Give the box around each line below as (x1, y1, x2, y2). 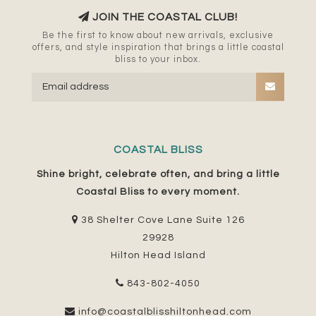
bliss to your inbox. (115, 55, 201, 65)
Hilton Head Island (110, 250, 206, 261)
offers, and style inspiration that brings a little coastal (32, 43, 284, 53)
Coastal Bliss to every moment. (76, 187, 240, 197)
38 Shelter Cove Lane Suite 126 (78, 215, 245, 226)
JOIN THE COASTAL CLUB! (90, 11, 238, 23)
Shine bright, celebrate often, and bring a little (36, 169, 280, 180)
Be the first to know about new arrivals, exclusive (42, 31, 274, 41)
